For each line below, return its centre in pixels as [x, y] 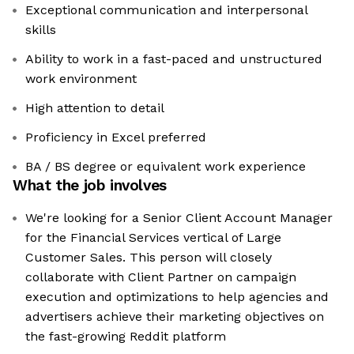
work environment [81, 79]
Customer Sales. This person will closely [149, 258]
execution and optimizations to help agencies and [177, 297]
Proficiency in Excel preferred [116, 137]
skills [41, 30]
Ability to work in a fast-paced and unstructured [174, 59]
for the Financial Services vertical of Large [153, 238]
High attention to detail [95, 108]
